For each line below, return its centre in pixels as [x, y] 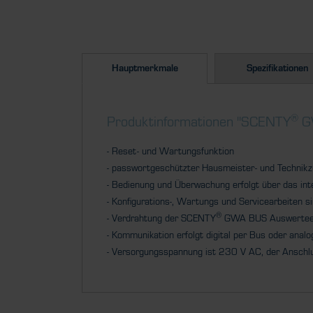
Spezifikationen [277, 68]
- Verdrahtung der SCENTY [161, 219]
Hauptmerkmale [145, 68]
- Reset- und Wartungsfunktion [170, 152]
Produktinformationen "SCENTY [199, 122]
